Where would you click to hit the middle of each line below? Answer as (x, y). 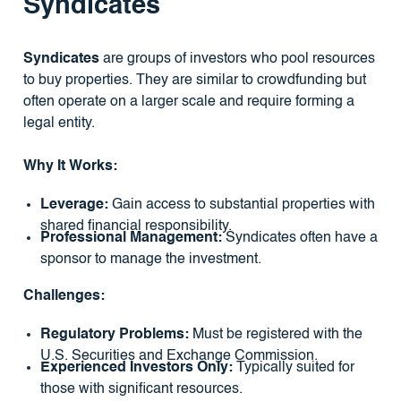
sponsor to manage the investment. (150, 259)
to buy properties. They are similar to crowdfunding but (194, 81)
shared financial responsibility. (136, 227)
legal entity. (59, 124)
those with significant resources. (141, 389)
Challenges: (64, 297)
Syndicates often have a (299, 238)
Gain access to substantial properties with (241, 205)
